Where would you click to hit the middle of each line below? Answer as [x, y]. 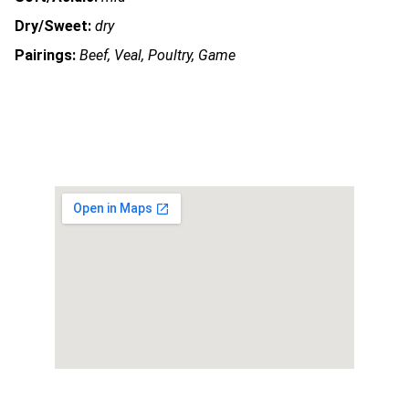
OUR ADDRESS [116, 395]
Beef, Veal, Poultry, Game [157, 55]
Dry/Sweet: [53, 26]
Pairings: [45, 55]
